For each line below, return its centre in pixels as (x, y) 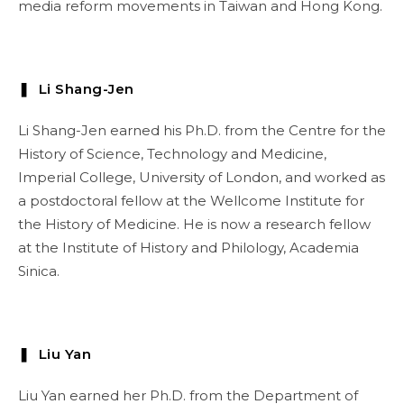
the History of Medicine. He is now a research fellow (194, 224)
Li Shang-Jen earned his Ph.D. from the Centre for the (202, 130)
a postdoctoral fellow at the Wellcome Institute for (191, 201)
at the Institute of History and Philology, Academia (188, 248)
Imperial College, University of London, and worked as (202, 177)
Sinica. (39, 271)
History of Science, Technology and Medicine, (172, 154)
